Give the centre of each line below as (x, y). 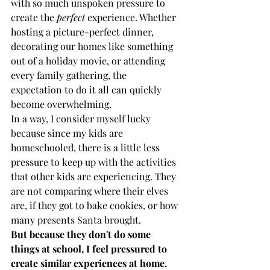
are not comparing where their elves (91, 191)
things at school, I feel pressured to (90, 249)
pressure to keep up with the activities (95, 162)
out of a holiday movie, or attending (89, 61)
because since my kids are (68, 133)
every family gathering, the (70, 75)
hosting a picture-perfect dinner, (83, 32)
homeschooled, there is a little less (86, 147)
